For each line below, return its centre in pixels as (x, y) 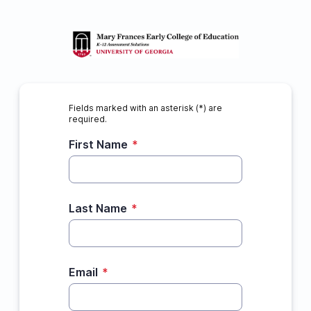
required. (87, 119)
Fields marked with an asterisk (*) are (145, 108)
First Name (98, 144)
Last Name (98, 208)
